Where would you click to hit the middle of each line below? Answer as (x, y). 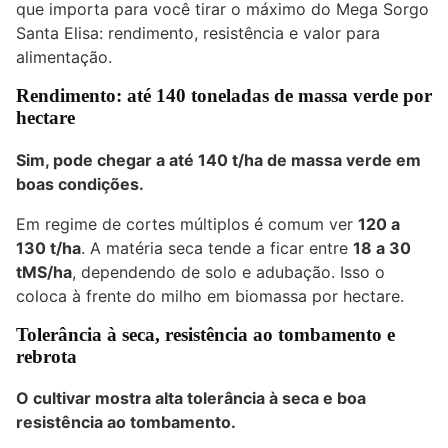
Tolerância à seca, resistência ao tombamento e (205, 334)
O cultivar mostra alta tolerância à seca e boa (191, 398)
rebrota (46, 356)
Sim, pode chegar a (92, 159)
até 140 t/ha (216, 159)
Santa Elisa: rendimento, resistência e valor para (198, 32)
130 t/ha (48, 247)
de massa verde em (342, 159)
